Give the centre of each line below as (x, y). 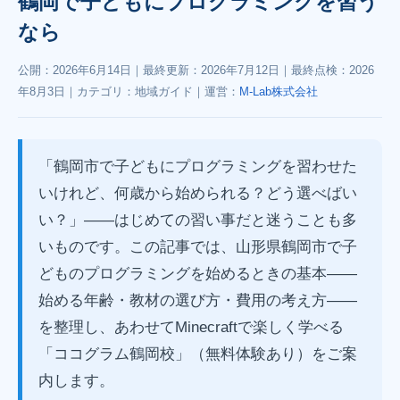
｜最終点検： (314, 70)
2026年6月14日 (92, 70)
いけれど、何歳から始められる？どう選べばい (198, 193)
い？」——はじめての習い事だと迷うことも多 (198, 220)
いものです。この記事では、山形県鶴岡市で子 (198, 246)
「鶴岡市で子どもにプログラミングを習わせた (198, 166)
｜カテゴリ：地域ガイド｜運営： (152, 91)
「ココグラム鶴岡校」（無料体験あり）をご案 (198, 354)
